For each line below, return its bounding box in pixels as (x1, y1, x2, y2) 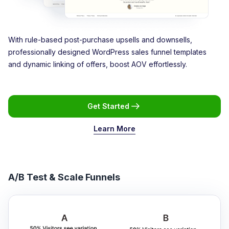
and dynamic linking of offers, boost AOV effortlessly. (8, 59, 187, 68)
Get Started (87, 101, 129, 110)
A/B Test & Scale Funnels (8, 171, 120, 182)
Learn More (94, 124, 135, 133)
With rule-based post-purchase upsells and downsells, (8, 35, 192, 44)
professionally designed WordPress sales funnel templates (8, 47, 207, 56)
